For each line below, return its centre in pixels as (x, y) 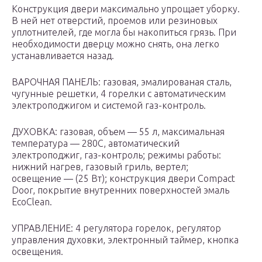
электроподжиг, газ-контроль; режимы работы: (116, 155)
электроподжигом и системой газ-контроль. (109, 106)
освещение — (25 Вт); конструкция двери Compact (123, 179)
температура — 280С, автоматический (96, 144)
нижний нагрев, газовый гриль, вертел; (100, 167)
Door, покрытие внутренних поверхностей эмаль (120, 190)
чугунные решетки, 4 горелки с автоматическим (119, 94)
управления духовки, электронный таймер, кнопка (125, 240)
